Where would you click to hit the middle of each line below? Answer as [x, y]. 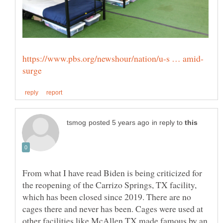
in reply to [168, 123]
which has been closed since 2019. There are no [107, 197]
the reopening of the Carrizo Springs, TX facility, [110, 185]
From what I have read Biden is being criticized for [112, 173]
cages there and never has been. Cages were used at [113, 209]
